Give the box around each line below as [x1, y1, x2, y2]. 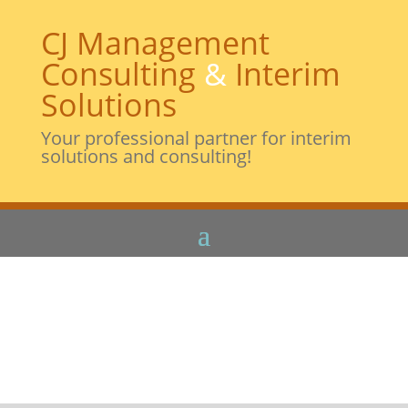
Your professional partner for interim [40, 126, 352, 150]
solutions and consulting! [40, 144, 251, 168]
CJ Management [40, 22, 270, 64]
